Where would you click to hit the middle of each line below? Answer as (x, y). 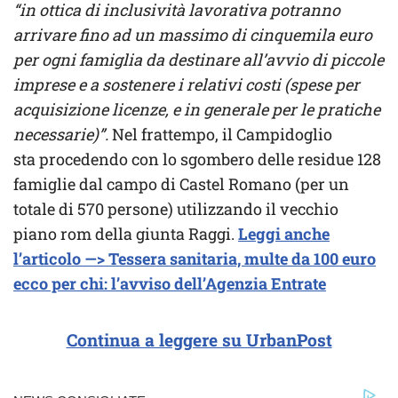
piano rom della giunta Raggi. (126, 234)
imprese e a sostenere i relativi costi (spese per (187, 85)
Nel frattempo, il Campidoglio (222, 135)
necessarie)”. (63, 135)
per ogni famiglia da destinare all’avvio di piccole (199, 60)
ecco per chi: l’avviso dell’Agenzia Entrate (170, 284)
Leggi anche (284, 234)
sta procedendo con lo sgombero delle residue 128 (197, 159)
